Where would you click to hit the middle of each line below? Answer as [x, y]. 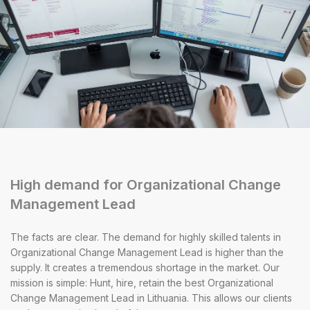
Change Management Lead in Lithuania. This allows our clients [151, 298]
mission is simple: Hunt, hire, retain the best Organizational [142, 282]
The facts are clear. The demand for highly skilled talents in [146, 237]
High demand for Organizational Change [146, 185]
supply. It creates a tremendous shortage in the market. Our [145, 267]
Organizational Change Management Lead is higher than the [147, 252]
